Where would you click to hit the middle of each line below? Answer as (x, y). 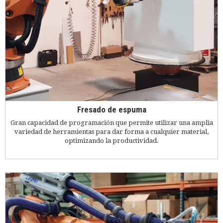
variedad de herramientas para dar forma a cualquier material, (111, 131)
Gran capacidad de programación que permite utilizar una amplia (111, 122)
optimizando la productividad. (111, 140)
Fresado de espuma (111, 110)
